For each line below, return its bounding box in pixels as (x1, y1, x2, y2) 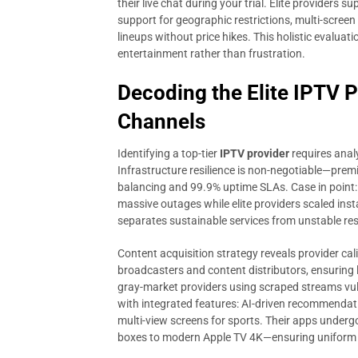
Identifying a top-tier (117, 147, 220, 160)
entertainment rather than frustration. (117, 47, 305, 60)
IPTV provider (220, 147, 289, 160)
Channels (117, 109, 205, 133)
